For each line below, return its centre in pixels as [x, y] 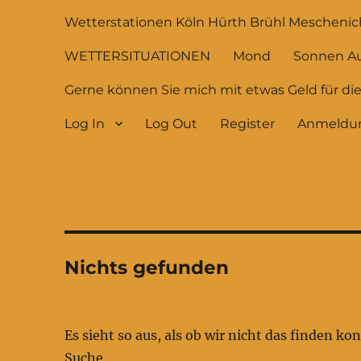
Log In [85, 123]
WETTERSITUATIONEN [138, 56]
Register [248, 123]
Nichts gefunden [147, 268]
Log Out [172, 123]
